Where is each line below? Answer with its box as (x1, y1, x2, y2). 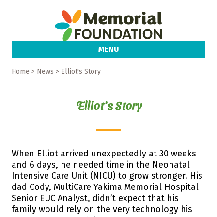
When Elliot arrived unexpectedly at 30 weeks (12, 148, 196, 159)
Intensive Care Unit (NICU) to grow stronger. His (12, 170, 202, 181)
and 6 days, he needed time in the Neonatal (12, 159, 190, 170)
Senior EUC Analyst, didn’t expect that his (12, 192, 179, 203)
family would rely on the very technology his (12, 203, 192, 215)
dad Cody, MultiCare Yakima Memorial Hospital (12, 181, 199, 192)
